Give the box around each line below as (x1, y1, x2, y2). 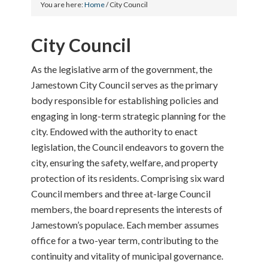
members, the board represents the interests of (31, 203, 223, 215)
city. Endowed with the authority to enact (31, 126, 198, 137)
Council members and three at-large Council (31, 188, 211, 199)
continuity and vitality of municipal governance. (31, 250, 224, 261)
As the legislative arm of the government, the (31, 63, 213, 75)
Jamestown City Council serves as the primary (31, 79, 218, 90)
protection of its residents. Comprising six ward (31, 172, 225, 184)
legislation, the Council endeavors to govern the (31, 141, 224, 153)
